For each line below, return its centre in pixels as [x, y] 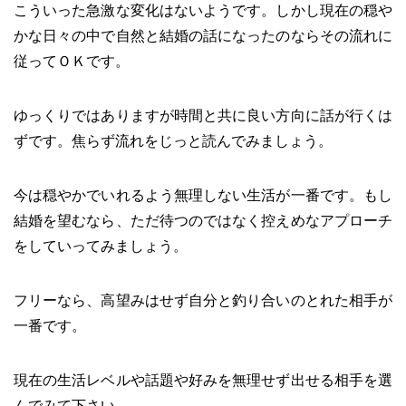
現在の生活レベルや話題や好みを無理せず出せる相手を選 [203, 380]
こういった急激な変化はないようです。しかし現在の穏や [203, 10]
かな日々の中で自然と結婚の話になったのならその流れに [203, 35]
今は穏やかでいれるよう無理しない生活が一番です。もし [203, 195]
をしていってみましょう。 [101, 246]
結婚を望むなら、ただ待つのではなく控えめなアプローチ [203, 220]
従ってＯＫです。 [72, 61]
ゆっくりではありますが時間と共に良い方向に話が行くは [203, 115]
